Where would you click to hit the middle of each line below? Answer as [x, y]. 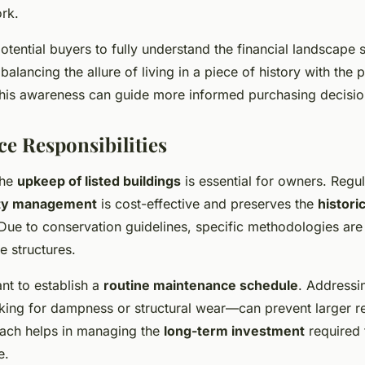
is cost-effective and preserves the [207, 204]
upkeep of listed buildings [99, 181]
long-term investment [234, 331]
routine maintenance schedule [201, 285]
